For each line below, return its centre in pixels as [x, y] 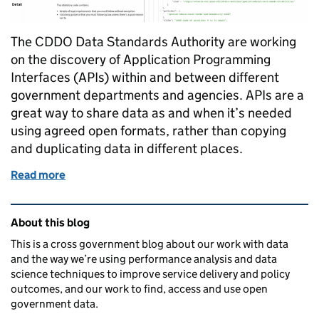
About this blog [50, 222]
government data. [54, 303]
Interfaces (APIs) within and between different [145, 77]
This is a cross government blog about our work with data [150, 244]
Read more [38, 174]
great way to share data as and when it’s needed [151, 113]
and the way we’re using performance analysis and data [144, 258]
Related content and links [100, 213]
